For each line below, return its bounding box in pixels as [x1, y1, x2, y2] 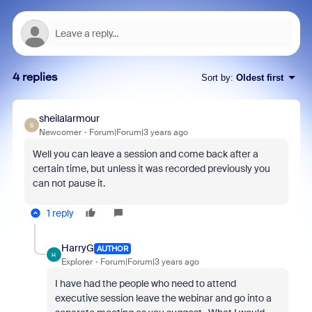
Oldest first [235, 72, 283, 83]
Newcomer [38, 127, 81, 138]
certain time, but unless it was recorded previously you [32, 162, 270, 175]
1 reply [46, 207, 74, 219]
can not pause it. [32, 177, 105, 189]
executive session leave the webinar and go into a [54, 292, 272, 304]
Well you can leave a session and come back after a [32, 148, 258, 160]
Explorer [61, 256, 93, 267]
